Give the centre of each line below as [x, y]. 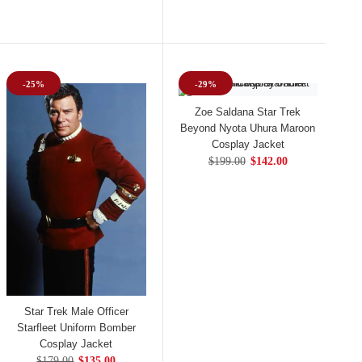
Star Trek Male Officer [76, 312]
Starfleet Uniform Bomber [76, 328]
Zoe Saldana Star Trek [248, 112]
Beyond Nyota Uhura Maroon [248, 128]
